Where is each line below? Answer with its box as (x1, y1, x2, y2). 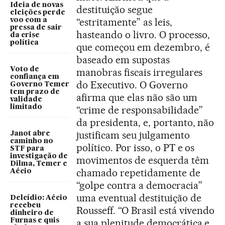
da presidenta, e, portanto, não (76, 117, 214, 129)
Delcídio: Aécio (10, 194, 67, 202)
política (10, 39, 39, 47)
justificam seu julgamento (76, 129, 190, 142)
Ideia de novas (10, 2, 63, 9)
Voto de (10, 66, 39, 73)
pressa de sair (10, 24, 62, 32)
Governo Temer (10, 81, 69, 88)
